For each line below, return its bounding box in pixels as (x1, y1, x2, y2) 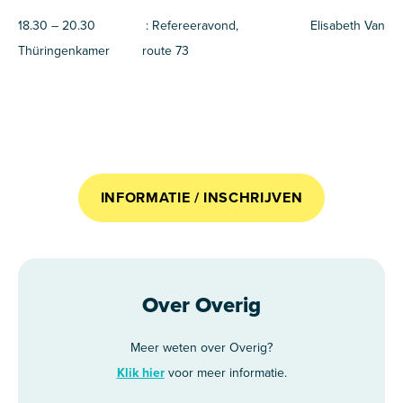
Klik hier (116, 365, 165, 381)
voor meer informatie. (164, 365, 287, 381)
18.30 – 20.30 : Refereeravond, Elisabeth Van (18, 18, 385, 33)
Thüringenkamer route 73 (18, 43, 189, 58)
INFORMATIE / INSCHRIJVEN (100, 189, 303, 207)
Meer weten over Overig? (130, 340, 273, 355)
